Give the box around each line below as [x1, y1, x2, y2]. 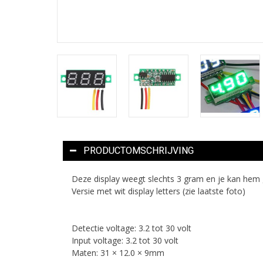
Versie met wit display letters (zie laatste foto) [72, 185, 245, 197]
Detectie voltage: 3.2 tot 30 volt [72, 222, 191, 234]
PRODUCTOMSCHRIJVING [83, 144, 194, 156]
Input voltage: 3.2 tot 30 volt [72, 234, 178, 246]
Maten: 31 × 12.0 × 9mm [72, 247, 164, 258]
